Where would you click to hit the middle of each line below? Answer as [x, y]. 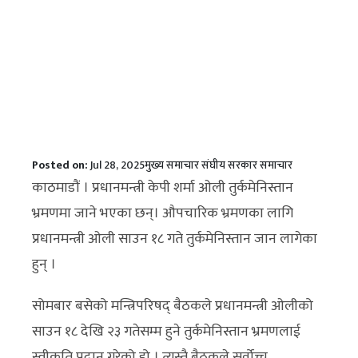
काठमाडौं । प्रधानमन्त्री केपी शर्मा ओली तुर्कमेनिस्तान [163, 188]
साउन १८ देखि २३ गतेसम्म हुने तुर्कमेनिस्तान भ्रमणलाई [166, 332]
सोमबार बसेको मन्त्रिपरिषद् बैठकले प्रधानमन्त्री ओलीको [173, 306]
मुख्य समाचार [172, 165]
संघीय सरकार [229, 165]
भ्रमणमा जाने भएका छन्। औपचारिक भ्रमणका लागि [163, 213]
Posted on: [61, 165]
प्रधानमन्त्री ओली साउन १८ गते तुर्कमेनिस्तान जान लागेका [175, 239]
